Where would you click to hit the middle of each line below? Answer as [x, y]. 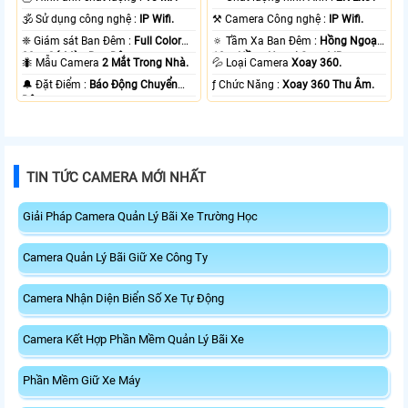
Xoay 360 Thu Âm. [329, 85]
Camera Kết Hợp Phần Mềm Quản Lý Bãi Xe [133, 340]
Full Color [158, 41]
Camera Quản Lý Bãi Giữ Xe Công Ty [115, 258]
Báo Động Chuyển [134, 85]
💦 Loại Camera [259, 63]
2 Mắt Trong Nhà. [146, 63]
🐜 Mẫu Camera [69, 63]
